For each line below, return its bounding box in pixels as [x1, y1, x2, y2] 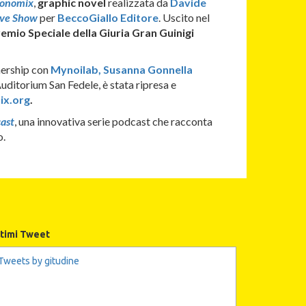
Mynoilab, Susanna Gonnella [50, 63, 193, 76]
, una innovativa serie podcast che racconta [14, 115, 212, 128]
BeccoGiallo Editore [57, 11, 158, 25]
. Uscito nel [158, 11, 210, 25]
